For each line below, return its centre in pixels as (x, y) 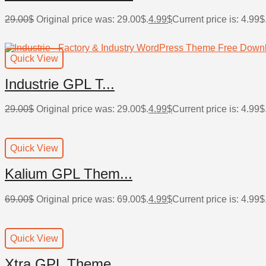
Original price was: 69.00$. (92, 199)
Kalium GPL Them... (69, 174)
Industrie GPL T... (60, 84)
